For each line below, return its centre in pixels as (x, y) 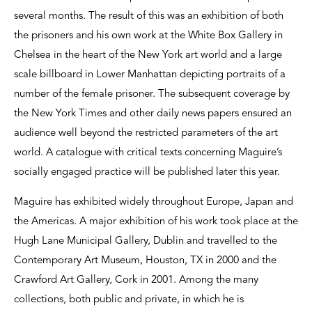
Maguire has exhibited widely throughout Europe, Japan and (154, 203)
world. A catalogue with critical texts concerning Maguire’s (148, 153)
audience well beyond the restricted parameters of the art (146, 134)
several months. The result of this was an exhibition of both (149, 17)
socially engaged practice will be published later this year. (147, 173)
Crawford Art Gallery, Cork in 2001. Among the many (136, 281)
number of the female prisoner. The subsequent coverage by (152, 95)
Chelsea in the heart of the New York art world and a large (148, 56)
